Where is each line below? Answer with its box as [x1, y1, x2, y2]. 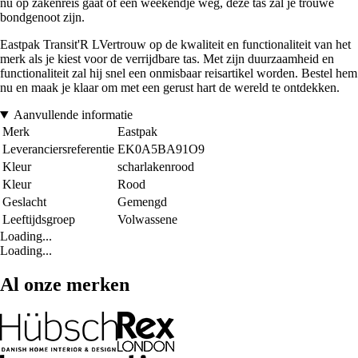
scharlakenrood [117, 160, 194, 174]
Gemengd [117, 195, 167, 209]
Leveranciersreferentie [2, 142, 114, 157]
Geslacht [2, 195, 46, 209]
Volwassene [117, 213, 177, 227]
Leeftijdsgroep [2, 213, 75, 227]
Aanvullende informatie [13, 108, 133, 122]
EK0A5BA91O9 [117, 142, 205, 157]
